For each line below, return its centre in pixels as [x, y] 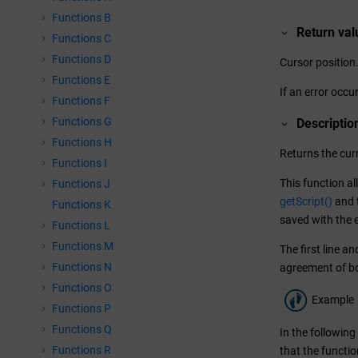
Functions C [82, 38]
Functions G [82, 121]
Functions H [82, 142]
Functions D [82, 59]
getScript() [306, 201]
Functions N [82, 267]
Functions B [82, 18]
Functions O [82, 288]
